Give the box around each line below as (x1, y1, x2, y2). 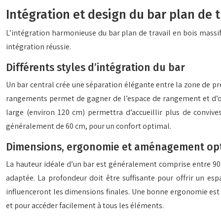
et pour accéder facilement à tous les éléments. (6, 200, 164, 211)
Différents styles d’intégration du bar (6, 61, 185, 74)
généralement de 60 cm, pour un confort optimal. (6, 121, 171, 131)
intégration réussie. (6, 41, 71, 52)
